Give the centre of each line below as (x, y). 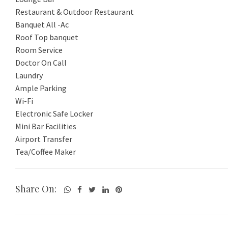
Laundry (29, 75)
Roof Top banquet (47, 37)
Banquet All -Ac (42, 24)
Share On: (36, 189)
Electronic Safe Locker (54, 113)
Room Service (39, 50)
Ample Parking (41, 88)
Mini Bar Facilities (46, 126)
